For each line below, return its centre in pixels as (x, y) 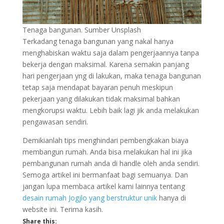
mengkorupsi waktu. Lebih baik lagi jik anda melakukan (110, 110)
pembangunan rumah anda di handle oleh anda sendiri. (111, 163)
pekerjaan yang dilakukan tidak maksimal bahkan (101, 99)
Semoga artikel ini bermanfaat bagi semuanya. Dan (105, 175)
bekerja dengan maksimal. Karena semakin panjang (105, 64)
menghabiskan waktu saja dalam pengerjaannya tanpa (110, 53)
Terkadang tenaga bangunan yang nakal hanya (98, 41)
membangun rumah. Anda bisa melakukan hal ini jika (107, 152)
